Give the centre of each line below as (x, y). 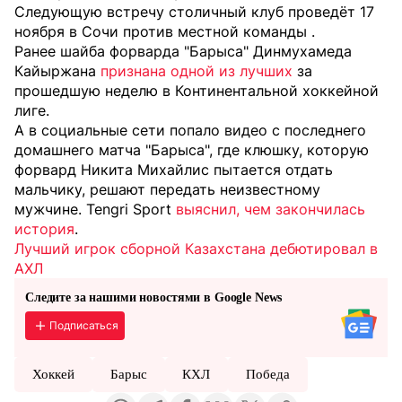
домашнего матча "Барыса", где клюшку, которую (192, 149)
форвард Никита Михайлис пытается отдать (174, 169)
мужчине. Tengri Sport (95, 209)
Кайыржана (57, 70)
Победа (268, 374)
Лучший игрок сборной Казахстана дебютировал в (196, 248)
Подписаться (84, 326)
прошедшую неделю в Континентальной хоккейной (197, 90)
